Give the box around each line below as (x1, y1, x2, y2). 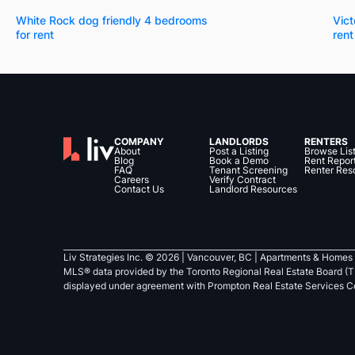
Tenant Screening (209, 164, 288, 176)
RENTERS (304, 136, 348, 147)
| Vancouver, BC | (179, 251, 258, 263)
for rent (16, 27, 54, 41)
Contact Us (114, 183, 164, 195)
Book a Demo (209, 155, 269, 166)
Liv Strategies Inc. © (63, 251, 156, 263)
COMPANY (114, 136, 164, 147)
